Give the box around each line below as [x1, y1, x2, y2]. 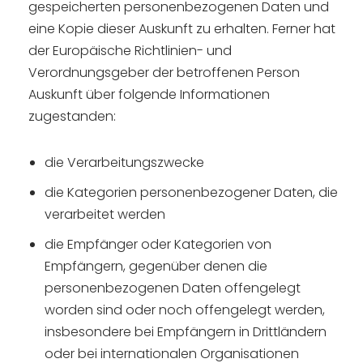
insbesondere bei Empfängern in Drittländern [45, 322, 327, 341]
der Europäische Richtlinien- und [28, 41, 232, 60]
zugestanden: [28, 107, 116, 126]
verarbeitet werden [45, 205, 165, 224]
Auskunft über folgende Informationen [28, 85, 270, 104]
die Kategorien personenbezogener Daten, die [45, 183, 338, 202]
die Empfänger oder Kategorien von [45, 235, 271, 254]
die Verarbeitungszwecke [45, 153, 204, 172]
